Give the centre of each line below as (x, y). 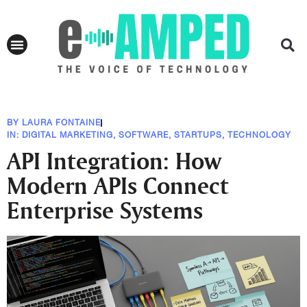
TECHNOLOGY (259, 135)
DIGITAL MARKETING (67, 135)
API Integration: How (114, 161)
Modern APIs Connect (118, 185)
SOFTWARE (144, 135)
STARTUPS (198, 135)
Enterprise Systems (105, 210)
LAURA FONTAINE (61, 123)
